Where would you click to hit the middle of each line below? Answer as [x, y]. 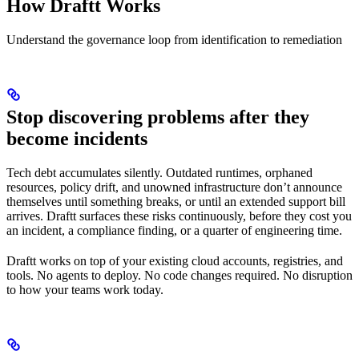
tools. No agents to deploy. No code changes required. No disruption [179, 275]
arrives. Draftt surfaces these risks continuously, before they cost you [179, 216]
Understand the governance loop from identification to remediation [174, 39]
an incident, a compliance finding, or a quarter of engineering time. [174, 230]
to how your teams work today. [85, 289]
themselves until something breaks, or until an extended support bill [176, 201]
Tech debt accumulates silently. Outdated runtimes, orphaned [159, 172]
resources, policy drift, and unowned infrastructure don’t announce [174, 187]
